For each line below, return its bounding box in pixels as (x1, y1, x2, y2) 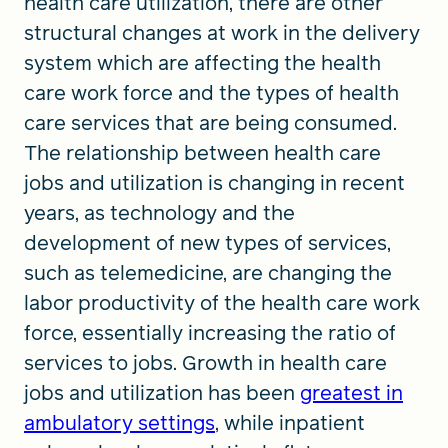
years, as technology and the (24, 199, 295, 227)
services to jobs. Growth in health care (24, 349, 387, 377)
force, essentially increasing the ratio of (24, 319, 396, 347)
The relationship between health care (24, 139, 381, 167)
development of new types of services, (24, 229, 391, 257)
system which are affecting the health (24, 49, 381, 77)
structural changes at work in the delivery (24, 19, 420, 47)
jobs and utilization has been (24, 379, 300, 407)
